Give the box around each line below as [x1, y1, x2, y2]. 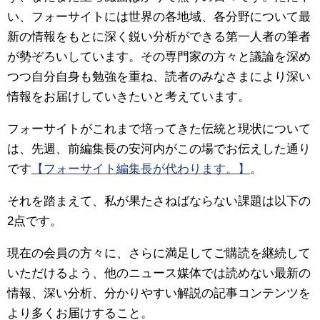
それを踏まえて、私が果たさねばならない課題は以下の [7, 194, 311, 208]
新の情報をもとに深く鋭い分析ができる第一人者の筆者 [7, 30, 311, 44]
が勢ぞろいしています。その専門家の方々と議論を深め [7, 50, 311, 64]
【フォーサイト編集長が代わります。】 [31, 162, 250, 176]
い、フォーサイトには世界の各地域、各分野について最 [7, 10, 311, 24]
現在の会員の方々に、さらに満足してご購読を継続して [7, 246, 311, 260]
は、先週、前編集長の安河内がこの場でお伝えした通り [7, 142, 311, 156]
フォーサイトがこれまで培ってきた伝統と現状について [7, 122, 311, 136]
